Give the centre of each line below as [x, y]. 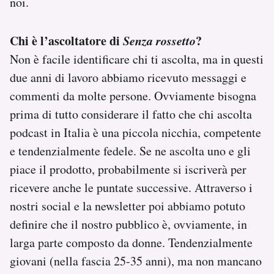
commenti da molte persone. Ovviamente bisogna [133, 95]
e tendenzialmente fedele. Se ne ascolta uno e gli [130, 150]
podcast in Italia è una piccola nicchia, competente [135, 132]
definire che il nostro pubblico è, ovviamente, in [128, 224]
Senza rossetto [159, 40]
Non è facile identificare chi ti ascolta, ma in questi [137, 59]
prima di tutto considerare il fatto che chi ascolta [131, 114]
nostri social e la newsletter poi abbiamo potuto [128, 206]
